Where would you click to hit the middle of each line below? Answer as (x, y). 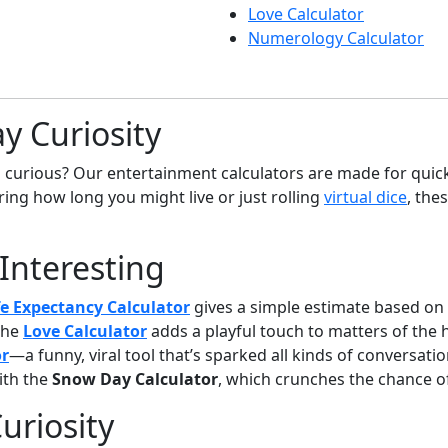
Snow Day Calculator (135, 379)
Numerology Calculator (336, 38)
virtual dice (365, 197)
